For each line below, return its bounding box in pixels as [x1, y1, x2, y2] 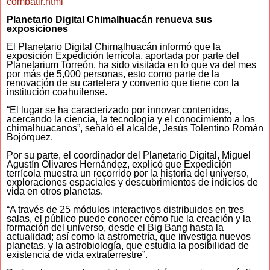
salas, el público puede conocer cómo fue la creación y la [7, 213, 251, 224]
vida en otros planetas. [7, 186, 103, 197]
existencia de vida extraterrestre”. [7, 250, 148, 260]
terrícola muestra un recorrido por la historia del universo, [7, 168, 249, 179]
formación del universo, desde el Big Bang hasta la [7, 222, 224, 233]
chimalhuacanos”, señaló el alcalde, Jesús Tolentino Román [7, 123, 263, 134]
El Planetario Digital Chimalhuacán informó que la [7, 42, 221, 52]
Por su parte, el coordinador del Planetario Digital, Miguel [7, 150, 251, 161]
